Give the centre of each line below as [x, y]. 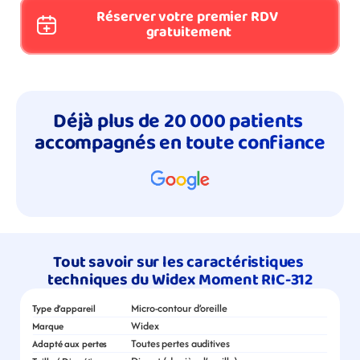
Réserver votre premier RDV [187, 17]
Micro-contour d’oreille [179, 308]
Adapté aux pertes [70, 344]
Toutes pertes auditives [180, 344]
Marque [48, 326]
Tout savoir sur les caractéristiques [178, 262]
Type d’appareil [64, 308]
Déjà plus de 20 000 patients [178, 121]
